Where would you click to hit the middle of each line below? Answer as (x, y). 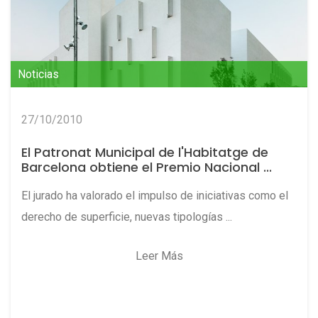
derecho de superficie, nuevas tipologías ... (127, 217)
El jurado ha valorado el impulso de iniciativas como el (155, 196)
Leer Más (159, 256)
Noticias (38, 75)
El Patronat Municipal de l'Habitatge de (145, 153)
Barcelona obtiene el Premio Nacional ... (147, 168)
